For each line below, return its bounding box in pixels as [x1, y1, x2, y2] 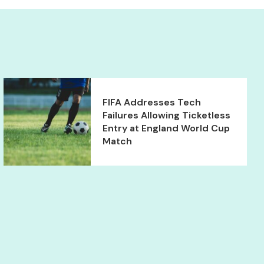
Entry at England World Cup [103, 121, 230, 134]
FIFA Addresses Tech [103, 95, 202, 108]
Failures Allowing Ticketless [103, 108, 231, 121]
